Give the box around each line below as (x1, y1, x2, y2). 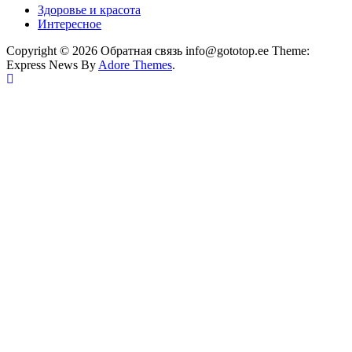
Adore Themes (98, 57, 172, 71)
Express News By (6, 57, 98, 71)
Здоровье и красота (38, 2, 141, 16)
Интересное (38, 16, 101, 31)
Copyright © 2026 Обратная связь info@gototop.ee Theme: (6, 43, 310, 57)
